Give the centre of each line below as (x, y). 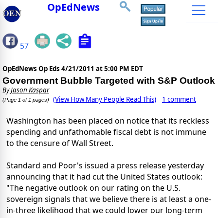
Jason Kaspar (30, 90)
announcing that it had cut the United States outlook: (104, 177)
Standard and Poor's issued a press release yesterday (105, 166)
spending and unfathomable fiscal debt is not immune (106, 132)
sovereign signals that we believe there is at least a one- (109, 199)
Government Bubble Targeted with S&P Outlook (109, 81)
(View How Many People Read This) (105, 100)
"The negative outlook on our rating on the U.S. (93, 188)
